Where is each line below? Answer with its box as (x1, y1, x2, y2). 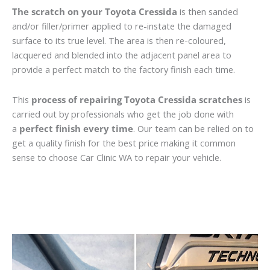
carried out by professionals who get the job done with (12, 107, 234, 120)
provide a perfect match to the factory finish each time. (12, 63, 235, 76)
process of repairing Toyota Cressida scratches (31, 93, 242, 105)
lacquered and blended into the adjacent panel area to (12, 49, 231, 61)
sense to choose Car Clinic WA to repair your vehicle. (12, 151, 221, 163)
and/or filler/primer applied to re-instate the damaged (12, 20, 231, 33)
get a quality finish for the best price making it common (12, 136, 236, 149)
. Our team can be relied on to (133, 122, 254, 134)
